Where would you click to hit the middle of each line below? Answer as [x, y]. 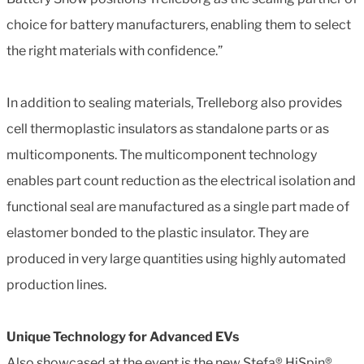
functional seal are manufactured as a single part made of [178, 206]
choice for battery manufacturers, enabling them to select [179, 24]
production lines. [58, 284]
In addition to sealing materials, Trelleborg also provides [174, 102]
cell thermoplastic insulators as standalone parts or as [168, 128]
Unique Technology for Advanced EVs [123, 336]
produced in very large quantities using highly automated [176, 258]
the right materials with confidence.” [115, 50]
